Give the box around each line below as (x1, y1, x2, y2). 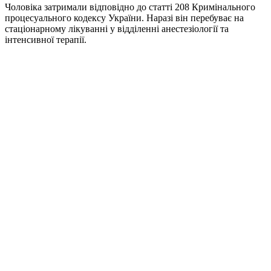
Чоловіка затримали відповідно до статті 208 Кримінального (5, 2, 255, 13)
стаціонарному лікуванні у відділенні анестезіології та (5, 24, 229, 34)
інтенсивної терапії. (5, 34, 87, 45)
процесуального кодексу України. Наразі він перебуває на (5, 13, 244, 24)
